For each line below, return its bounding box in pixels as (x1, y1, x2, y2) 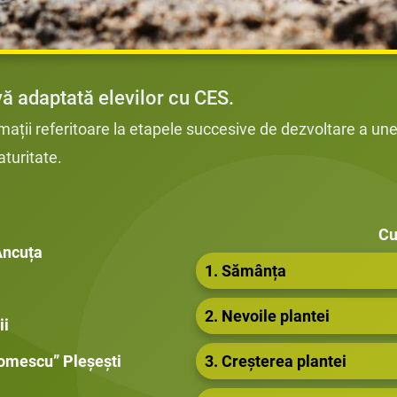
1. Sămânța (204, 261, 286, 281)
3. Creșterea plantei (204, 352, 346, 371)
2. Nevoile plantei (204, 307, 330, 326)
